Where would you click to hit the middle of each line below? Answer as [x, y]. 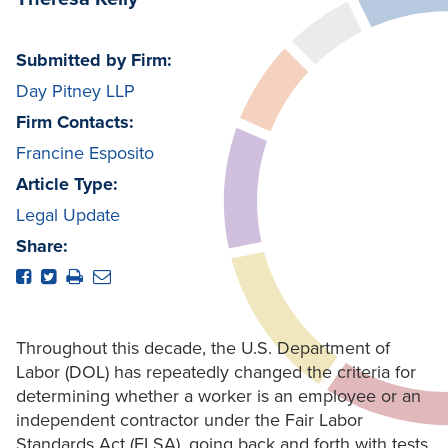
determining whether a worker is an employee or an [218, 396]
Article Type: [67, 184]
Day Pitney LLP [75, 91]
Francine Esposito [85, 153]
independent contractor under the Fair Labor [189, 420]
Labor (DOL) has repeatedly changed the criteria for [216, 372]
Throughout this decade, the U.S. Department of [203, 348]
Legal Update [68, 215]
